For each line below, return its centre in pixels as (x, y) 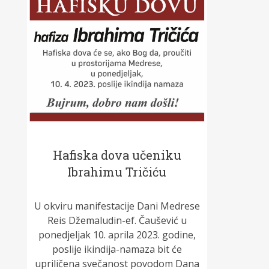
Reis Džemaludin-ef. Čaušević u (117, 221)
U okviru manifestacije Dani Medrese (117, 206)
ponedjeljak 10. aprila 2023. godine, (117, 235)
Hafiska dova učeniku (117, 155)
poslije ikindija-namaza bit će (117, 249)
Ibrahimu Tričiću (117, 172)
